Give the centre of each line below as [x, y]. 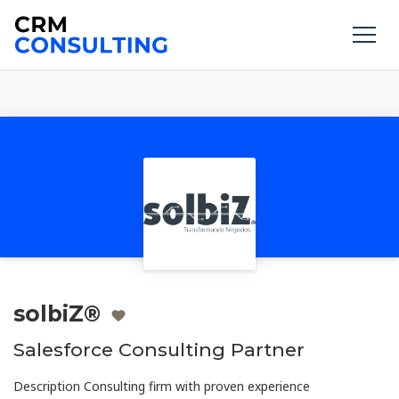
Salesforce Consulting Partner [159, 350]
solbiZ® [57, 314]
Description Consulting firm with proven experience [162, 387]
